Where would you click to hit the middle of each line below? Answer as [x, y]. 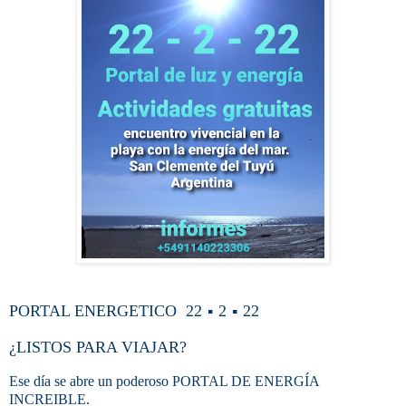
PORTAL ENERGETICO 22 [108, 310]
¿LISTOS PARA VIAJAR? [100, 347]
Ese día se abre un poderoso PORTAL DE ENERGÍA [164, 381]
